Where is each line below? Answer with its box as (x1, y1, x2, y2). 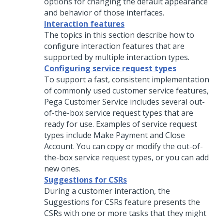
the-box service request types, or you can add (44, 152, 209, 163)
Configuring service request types (44, 63, 176, 74)
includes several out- (128, 96, 205, 107)
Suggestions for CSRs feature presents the (44, 197, 200, 207)
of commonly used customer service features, (44, 85, 209, 96)
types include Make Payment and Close (44, 130, 185, 140)
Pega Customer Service (44, 96, 128, 107)
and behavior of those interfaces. (44, 7, 164, 18)
